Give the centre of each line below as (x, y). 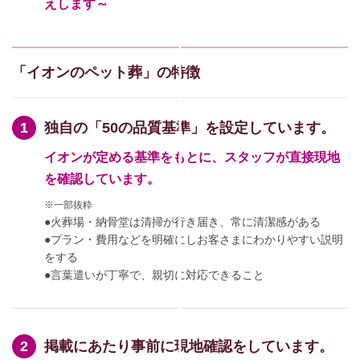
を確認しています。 (102, 179)
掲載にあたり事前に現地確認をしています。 (189, 346)
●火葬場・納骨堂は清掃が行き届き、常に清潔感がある (182, 222)
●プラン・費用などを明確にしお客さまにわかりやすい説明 (194, 239)
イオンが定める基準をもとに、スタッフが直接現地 (192, 157)
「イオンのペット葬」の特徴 (106, 72)
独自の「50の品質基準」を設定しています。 (190, 128)
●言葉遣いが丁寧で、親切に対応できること (154, 275)
